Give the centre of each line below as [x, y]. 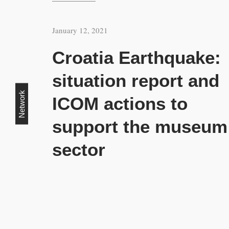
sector [79, 150]
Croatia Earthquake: [136, 58]
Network [22, 104]
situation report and [136, 81]
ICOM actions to [120, 104]
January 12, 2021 [80, 30]
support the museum [140, 127]
